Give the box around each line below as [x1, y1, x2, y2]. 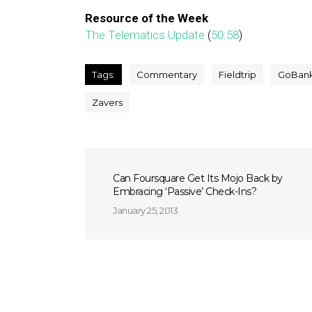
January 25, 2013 [113, 205, 178, 216]
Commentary [136, 69, 197, 80]
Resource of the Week [85, 11, 208, 25]
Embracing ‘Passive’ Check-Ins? [113, 185, 256, 198]
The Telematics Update [85, 28, 205, 42]
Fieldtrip [219, 69, 256, 80]
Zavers [92, 97, 123, 108]
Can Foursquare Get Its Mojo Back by [113, 172, 283, 185]
